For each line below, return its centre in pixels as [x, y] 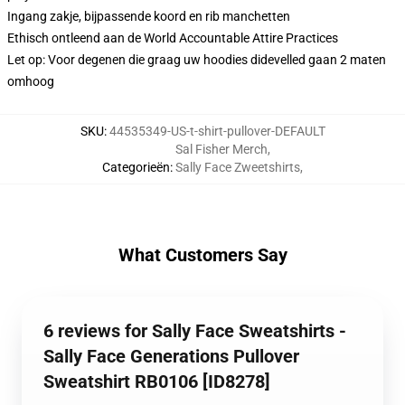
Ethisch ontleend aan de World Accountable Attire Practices [173, 38]
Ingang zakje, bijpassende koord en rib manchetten [149, 16]
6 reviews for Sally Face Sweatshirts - [195, 331]
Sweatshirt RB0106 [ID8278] [157, 381]
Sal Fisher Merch [221, 149]
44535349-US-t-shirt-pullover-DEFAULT [217, 131]
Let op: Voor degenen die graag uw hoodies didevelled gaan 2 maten [197, 60]
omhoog [31, 81]
